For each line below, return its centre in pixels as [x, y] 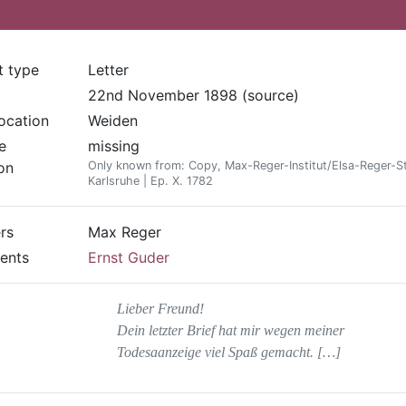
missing [113, 146]
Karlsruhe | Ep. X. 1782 [150, 181]
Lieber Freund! [160, 309]
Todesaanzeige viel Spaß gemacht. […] [228, 352]
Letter [108, 70]
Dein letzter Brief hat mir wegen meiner [230, 330]
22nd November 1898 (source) [193, 95]
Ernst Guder [128, 257]
